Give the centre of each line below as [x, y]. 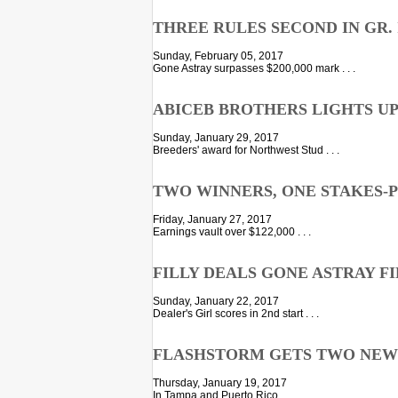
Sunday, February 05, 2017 [218, 56]
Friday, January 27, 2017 [212, 219]
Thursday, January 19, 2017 [220, 382]
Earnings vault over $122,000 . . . [232, 231]
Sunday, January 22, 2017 [216, 301]
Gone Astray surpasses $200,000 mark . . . [254, 69]
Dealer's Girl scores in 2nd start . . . [236, 313]
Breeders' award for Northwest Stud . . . [246, 150]
